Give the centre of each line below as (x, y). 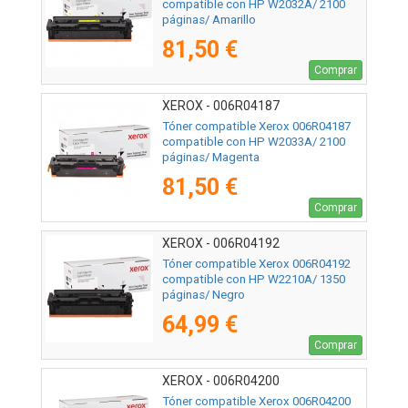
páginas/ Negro (204, 295)
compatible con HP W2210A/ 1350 (254, 280)
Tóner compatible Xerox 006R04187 (256, 127)
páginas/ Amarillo (209, 20)
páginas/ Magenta (211, 158)
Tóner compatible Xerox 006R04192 (256, 264)
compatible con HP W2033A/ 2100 (254, 142)
